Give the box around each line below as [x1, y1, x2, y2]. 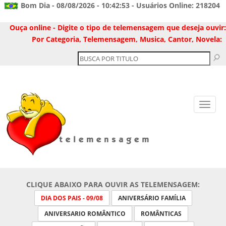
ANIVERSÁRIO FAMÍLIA [118, 194, 186, 202]
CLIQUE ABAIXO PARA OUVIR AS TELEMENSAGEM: [26, 180, 200, 189]
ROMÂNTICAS [141, 209, 182, 218]
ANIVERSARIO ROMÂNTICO [44, 209, 126, 218]
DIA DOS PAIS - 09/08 [40, 194, 103, 202]
